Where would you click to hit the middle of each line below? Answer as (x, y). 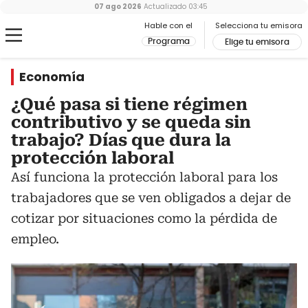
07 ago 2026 (118, 7)
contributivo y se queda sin (131, 122)
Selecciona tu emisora (259, 25)
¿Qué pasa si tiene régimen (129, 104)
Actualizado (164, 7)
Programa (169, 41)
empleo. (35, 239)
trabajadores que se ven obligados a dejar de (151, 198)
